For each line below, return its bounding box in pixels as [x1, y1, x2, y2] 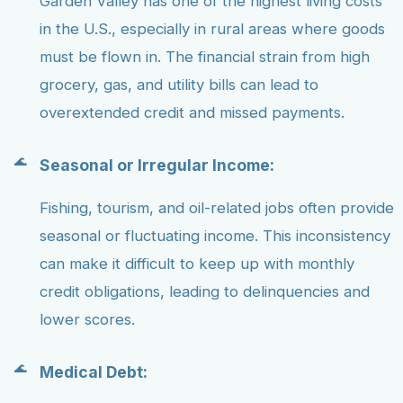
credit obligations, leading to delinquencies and [40, 282, 370, 301]
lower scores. [40, 310, 135, 329]
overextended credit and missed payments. [40, 103, 345, 122]
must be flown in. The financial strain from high [40, 48, 370, 67]
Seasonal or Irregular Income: [40, 155, 274, 175]
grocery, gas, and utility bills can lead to [40, 76, 318, 94]
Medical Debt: [40, 363, 148, 382]
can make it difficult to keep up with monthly [40, 255, 354, 273]
